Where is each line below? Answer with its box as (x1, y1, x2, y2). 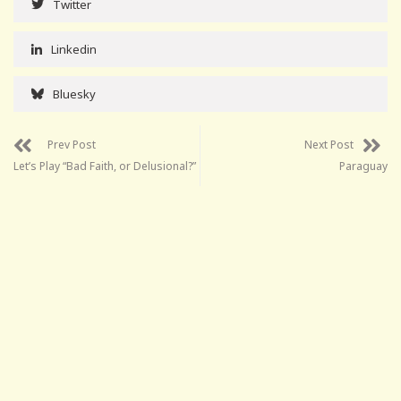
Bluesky (53, 85, 96, 102)
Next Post (304, 136, 354, 152)
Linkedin (51, 40, 97, 57)
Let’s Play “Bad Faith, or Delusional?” (13, 158, 196, 174)
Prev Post (47, 136, 96, 152)
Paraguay (339, 158, 388, 174)
